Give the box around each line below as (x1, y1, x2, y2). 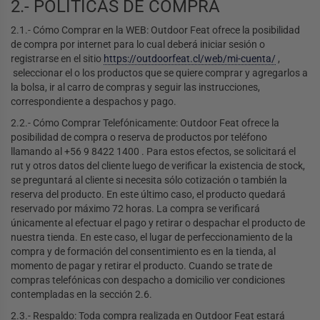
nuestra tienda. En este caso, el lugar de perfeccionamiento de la (11, 231, 293, 244)
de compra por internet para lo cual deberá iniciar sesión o (11, 39, 265, 51)
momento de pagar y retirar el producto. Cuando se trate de (11, 260, 272, 272)
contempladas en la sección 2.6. (11, 289, 152, 301)
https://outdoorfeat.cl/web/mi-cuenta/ (104, 53, 276, 65)
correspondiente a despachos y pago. (11, 96, 176, 108)
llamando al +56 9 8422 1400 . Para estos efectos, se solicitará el (11, 146, 296, 158)
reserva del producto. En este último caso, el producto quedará (11, 189, 286, 201)
